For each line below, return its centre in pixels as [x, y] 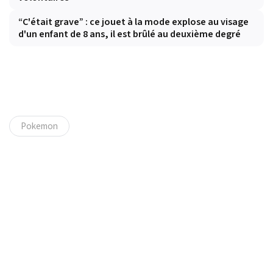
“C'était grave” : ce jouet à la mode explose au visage [133, 22]
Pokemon [39, 126]
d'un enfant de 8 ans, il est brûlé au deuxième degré [129, 34]
